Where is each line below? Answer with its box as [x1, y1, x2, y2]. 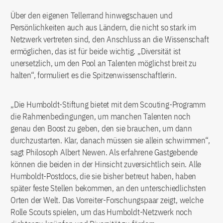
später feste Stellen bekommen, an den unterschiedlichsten [10, 183, 206, 194]
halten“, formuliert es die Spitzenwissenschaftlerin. [10, 70, 177, 81]
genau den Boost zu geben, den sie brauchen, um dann [10, 123, 192, 134]
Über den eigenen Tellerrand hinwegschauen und [10, 10, 173, 21]
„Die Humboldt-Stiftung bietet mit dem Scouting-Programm [10, 99, 206, 111]
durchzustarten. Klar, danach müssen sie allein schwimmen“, [10, 135, 210, 146]
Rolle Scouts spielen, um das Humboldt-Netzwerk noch [10, 207, 192, 218]
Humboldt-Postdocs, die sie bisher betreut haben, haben [10, 171, 197, 182]
